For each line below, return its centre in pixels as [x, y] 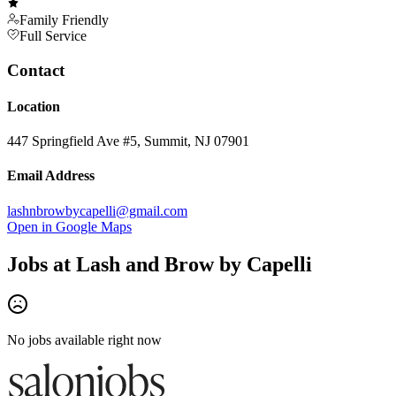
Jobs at [42, 264]
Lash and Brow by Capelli [194, 264]
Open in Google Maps [69, 226]
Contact [36, 70]
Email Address [51, 176]
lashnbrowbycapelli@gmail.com [97, 210]
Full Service [53, 35]
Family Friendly [64, 19]
